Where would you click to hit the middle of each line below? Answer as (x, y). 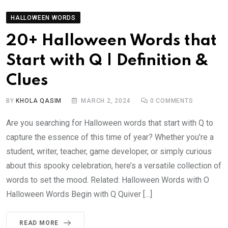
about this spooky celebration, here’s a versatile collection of (114, 165)
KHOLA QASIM (39, 101)
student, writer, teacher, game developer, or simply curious (109, 151)
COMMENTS (174, 101)
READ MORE (39, 223)
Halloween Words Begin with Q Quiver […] (79, 194)
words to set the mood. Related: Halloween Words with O (108, 180)
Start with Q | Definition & (107, 61)
